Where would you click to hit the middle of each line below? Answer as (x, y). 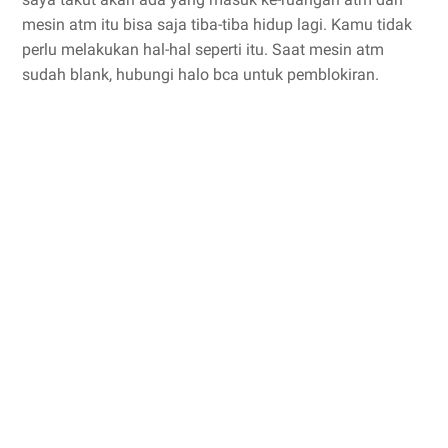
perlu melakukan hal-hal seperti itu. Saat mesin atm (203, 50)
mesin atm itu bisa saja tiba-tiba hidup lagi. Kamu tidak (217, 25)
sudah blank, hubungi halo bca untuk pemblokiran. (200, 75)
